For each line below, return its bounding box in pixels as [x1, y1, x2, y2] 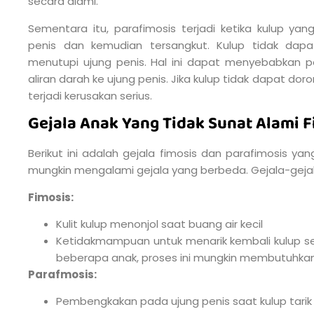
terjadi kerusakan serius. [28, 88, 152, 103]
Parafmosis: [28, 266, 97, 282]
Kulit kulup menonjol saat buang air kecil [56, 216, 263, 231]
